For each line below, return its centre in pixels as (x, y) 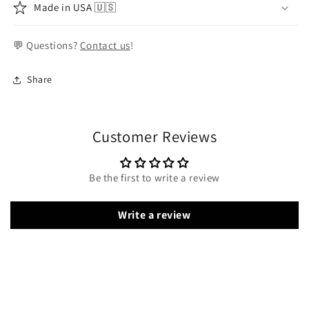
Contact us (105, 45)
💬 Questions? (47, 45)
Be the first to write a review (154, 177)
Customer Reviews (154, 136)
